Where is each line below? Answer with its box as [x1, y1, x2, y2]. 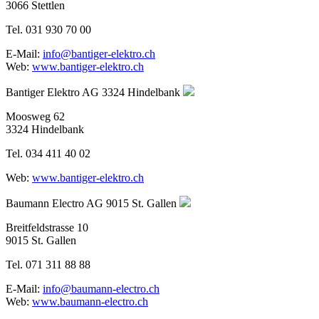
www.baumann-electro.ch [32, 295, 148, 308]
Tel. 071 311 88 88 [6, 258, 90, 271]
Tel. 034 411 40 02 [6, 147, 90, 159]
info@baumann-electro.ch [43, 282, 159, 295]
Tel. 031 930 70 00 [6, 23, 91, 36]
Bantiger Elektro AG [6, 85, 99, 98]
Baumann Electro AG [6, 197, 103, 209]
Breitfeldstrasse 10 [6, 221, 88, 234]
